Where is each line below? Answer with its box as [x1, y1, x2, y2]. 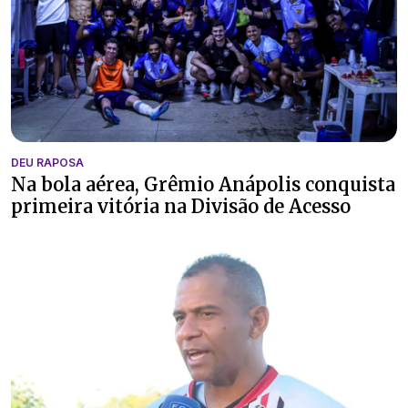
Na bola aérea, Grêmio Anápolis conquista [11, 172, 395, 196]
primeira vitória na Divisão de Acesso [11, 194, 351, 218]
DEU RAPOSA [11, 155, 84, 169]
